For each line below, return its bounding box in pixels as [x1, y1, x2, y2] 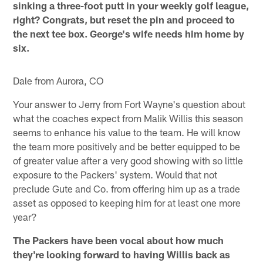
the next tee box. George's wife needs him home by [13, 27, 245, 39]
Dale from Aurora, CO [13, 74, 104, 86]
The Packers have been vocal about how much [13, 234, 224, 246]
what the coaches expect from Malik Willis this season [13, 112, 244, 124]
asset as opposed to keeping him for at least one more [13, 196, 241, 208]
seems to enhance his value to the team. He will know [13, 126, 241, 138]
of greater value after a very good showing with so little [13, 154, 244, 166]
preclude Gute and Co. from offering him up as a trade [13, 182, 241, 194]
